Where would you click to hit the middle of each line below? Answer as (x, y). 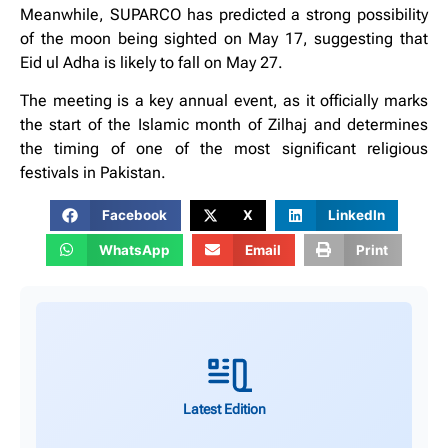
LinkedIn (356, 215)
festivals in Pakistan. (93, 173)
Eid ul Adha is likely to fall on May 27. (151, 62)
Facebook (135, 215)
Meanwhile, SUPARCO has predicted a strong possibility (224, 14)
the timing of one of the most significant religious (224, 149)
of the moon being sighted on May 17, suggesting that (224, 38)
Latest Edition (224, 409)
